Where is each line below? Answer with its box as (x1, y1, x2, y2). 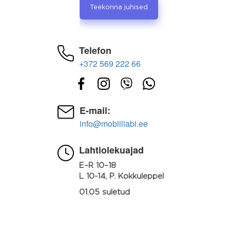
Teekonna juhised (89, 4, 148, 10)
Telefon (79, 43, 111, 57)
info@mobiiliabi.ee (79, 117, 148, 129)
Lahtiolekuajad (79, 143, 144, 157)
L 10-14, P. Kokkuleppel (79, 172, 164, 180)
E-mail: (79, 103, 110, 117)
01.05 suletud (79, 188, 130, 196)
